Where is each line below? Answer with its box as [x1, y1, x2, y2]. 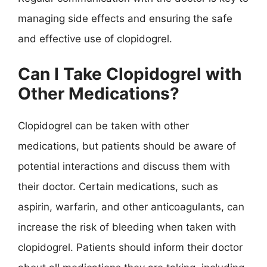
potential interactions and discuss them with [18, 160, 230, 172]
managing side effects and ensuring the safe [18, 13, 232, 24]
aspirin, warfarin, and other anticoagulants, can [18, 200, 244, 213]
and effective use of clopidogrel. [18, 33, 172, 45]
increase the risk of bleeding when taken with [18, 221, 236, 233]
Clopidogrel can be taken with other [18, 119, 189, 132]
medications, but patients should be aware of [18, 139, 236, 152]
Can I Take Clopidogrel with [18, 63, 241, 84]
